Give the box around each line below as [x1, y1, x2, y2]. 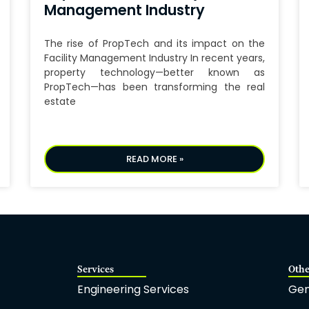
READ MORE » [126, 152, 183, 166]
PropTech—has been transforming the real [44, 80, 265, 94]
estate [44, 94, 76, 109]
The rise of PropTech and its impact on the [44, 37, 265, 51]
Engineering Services [77, 281, 189, 298]
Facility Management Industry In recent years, [44, 51, 265, 66]
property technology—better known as [44, 66, 265, 80]
